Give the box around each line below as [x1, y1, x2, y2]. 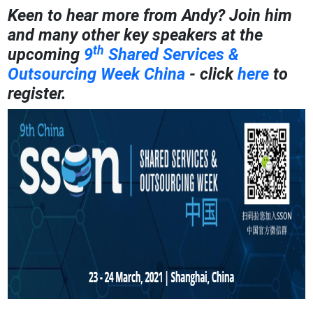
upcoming [8, 45, 85, 65]
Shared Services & [104, 45, 240, 65]
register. [8, 84, 67, 104]
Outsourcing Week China [8, 64, 186, 85]
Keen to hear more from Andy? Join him [8, 6, 293, 26]
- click [185, 64, 238, 85]
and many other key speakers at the [8, 25, 263, 45]
